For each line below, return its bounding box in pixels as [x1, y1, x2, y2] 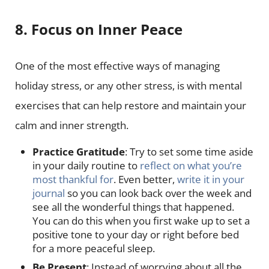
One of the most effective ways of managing [14, 58, 220, 73]
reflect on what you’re [140, 158, 243, 172]
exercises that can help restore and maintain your [14, 98, 246, 112]
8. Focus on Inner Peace [14, 20, 183, 40]
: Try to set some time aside [125, 144, 254, 159]
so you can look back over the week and [65, 186, 252, 200]
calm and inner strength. [14, 118, 128, 132]
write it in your [177, 172, 245, 186]
